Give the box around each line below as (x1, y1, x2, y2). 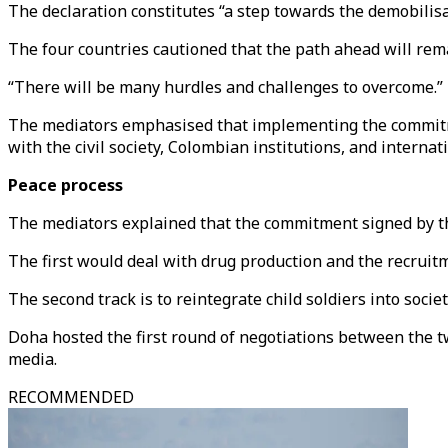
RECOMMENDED (8, 386, 134, 408)
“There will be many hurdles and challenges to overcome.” (8, 76, 443, 98)
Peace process (8, 174, 123, 196)
